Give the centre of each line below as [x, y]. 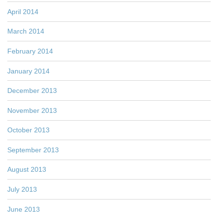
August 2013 [27, 170]
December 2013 [32, 91]
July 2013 [22, 190]
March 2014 [26, 31]
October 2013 [28, 130]
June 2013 [24, 209]
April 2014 [23, 11]
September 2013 [33, 150]
